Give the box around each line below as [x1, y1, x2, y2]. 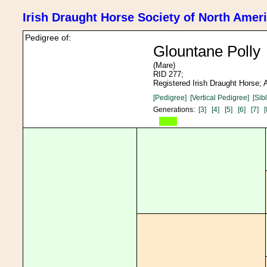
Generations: [153, 105, 198, 114]
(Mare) [153, 61, 175, 70]
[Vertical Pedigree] [190, 94, 249, 102]
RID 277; [153, 70, 184, 79]
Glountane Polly [153, 42, 260, 60]
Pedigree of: [25, 33, 71, 42]
